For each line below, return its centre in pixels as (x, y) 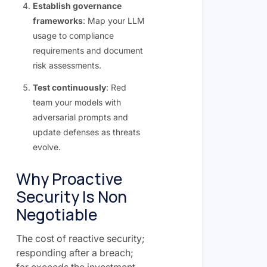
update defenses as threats (86, 132)
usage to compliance (73, 35)
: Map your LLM (114, 20)
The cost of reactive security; (80, 238)
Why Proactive (69, 179)
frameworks (58, 20)
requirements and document (88, 50)
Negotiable (56, 215)
